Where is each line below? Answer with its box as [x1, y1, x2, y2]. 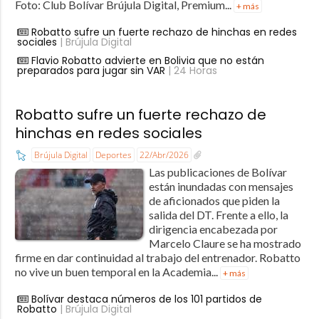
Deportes [95, 149, 132, 162]
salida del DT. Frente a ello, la [148, 207, 288, 221]
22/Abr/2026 [139, 149, 189, 162]
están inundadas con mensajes [148, 179, 293, 193]
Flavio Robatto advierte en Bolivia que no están [31, 53, 264, 68]
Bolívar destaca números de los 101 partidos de [31, 291, 262, 306]
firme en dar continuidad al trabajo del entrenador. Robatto [14, 250, 300, 264]
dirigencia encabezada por [148, 221, 278, 236]
